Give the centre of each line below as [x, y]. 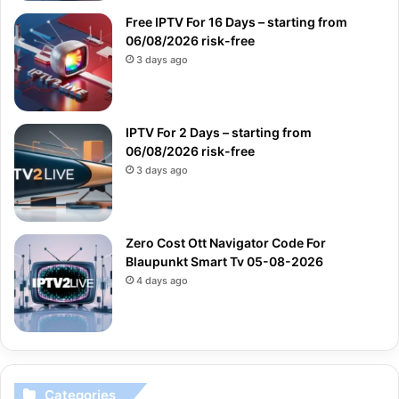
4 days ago [162, 280]
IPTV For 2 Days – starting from [219, 132]
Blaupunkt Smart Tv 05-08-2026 [224, 261]
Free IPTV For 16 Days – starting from [236, 21]
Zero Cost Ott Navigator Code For [226, 242]
